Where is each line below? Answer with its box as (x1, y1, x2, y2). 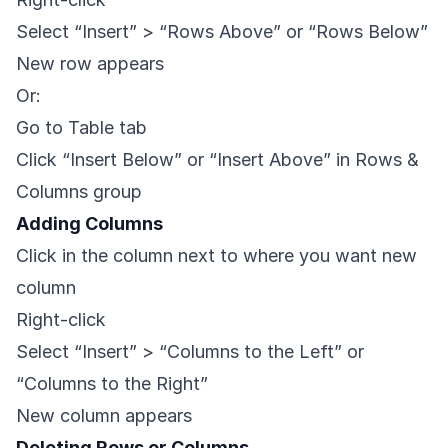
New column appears (16, 405, 192, 427)
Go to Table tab (16, 117, 147, 139)
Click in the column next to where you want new (16, 245, 417, 267)
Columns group (16, 181, 142, 203)
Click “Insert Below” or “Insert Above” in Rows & (16, 149, 419, 171)
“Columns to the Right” (16, 373, 208, 395)
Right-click (16, 309, 106, 331)
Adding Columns (16, 213, 163, 235)
